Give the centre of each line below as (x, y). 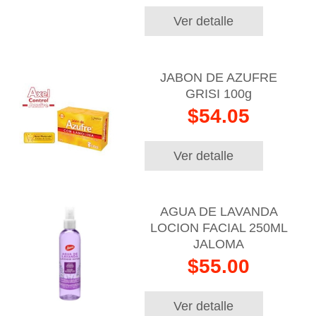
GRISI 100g (219, 93)
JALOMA (219, 244)
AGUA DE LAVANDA (219, 211)
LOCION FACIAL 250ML (219, 227)
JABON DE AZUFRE (219, 77)
